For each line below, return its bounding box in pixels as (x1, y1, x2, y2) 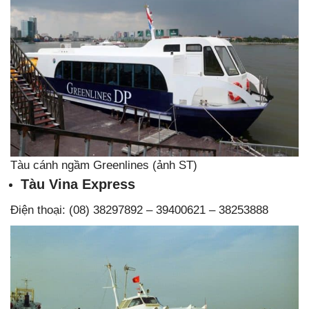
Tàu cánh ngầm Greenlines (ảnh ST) (10, 158, 197, 172)
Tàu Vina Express (21, 176, 135, 192)
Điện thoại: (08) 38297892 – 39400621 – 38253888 (10, 203, 268, 217)
